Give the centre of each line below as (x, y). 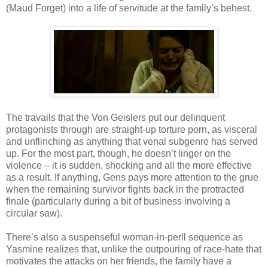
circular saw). (34, 214)
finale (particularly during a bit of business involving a (118, 202)
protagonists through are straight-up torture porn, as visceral (132, 130)
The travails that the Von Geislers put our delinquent (115, 118)
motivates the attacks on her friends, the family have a (119, 261)
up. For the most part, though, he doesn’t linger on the (118, 154)
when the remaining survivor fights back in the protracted (125, 190)
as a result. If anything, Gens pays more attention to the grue (132, 178)
